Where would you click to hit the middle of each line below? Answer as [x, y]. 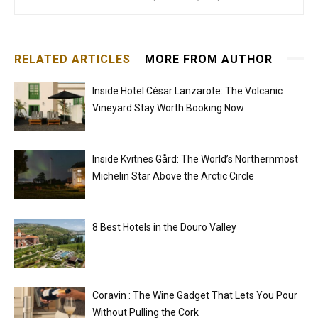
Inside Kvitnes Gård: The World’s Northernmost [195, 159]
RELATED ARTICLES [72, 59]
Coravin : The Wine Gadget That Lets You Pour [195, 295]
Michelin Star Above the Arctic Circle [173, 176]
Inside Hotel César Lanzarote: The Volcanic [187, 91]
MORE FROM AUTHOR [209, 59]
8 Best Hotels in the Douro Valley [164, 227]
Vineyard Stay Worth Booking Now [168, 108]
